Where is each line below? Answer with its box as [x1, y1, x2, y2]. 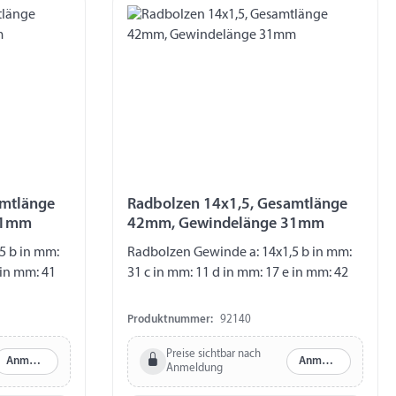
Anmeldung [165, 362, 223, 374]
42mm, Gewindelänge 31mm [127, 216, 324, 233]
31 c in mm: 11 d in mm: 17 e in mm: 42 [127, 266, 348, 281]
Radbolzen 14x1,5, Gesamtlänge [127, 196, 347, 214]
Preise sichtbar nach [165, 347, 261, 360]
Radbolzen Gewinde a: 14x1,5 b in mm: [127, 246, 352, 261]
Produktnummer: [127, 313, 213, 325]
